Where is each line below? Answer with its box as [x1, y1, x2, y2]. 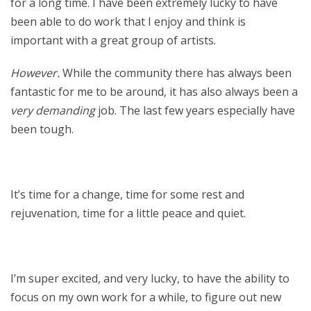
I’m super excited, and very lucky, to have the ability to [10, 271, 289, 286]
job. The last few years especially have [95, 103, 295, 118]
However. [10, 65, 60, 81]
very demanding [10, 103, 95, 118]
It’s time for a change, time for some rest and [10, 187, 244, 202]
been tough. [10, 121, 74, 137]
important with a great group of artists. [10, 33, 216, 48]
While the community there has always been [60, 65, 292, 81]
